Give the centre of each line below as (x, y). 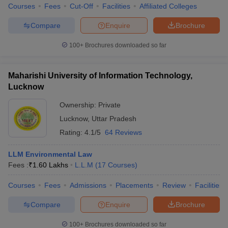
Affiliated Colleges (168, 6)
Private (109, 105)
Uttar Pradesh (114, 119)
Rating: (72, 132)
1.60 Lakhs (50, 165)
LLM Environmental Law (50, 154)
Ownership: (79, 105)
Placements (134, 185)
